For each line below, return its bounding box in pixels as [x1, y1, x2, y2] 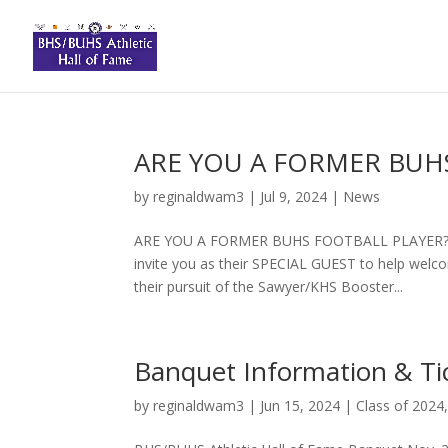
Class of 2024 [356, 396, 445, 415]
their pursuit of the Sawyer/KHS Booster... [134, 277, 404, 296]
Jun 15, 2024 [260, 396, 341, 415]
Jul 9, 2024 [260, 187, 328, 206]
